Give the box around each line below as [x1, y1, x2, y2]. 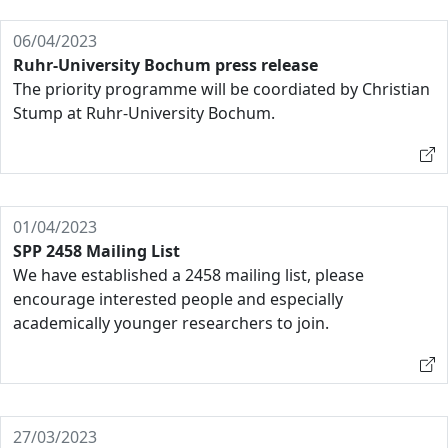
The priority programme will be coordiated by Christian [13, 78, 430, 100]
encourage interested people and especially [13, 288, 343, 310]
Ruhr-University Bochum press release [13, 54, 318, 76]
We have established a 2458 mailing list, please [13, 264, 364, 286]
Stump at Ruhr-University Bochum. [13, 102, 275, 124]
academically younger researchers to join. [13, 312, 329, 334]
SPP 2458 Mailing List [13, 240, 180, 262]
